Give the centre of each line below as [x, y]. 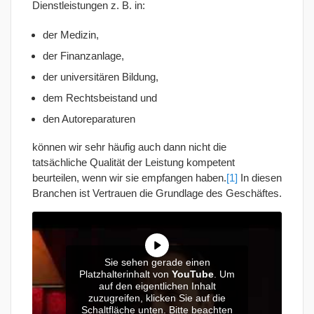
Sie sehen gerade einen [157, 262]
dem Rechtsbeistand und [100, 97]
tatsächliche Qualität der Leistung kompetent [134, 163]
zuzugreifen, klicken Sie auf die [157, 298]
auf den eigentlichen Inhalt [157, 286]
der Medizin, [71, 34]
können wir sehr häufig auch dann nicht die [129, 147]
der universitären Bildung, [101, 76]
